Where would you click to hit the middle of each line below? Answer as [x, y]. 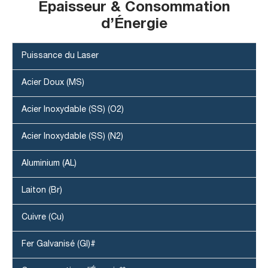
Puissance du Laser [60, 56]
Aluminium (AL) [49, 163]
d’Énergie [134, 25]
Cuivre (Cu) [43, 217]
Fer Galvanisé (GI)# [59, 244]
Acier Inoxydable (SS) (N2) [72, 136]
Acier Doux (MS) [53, 83]
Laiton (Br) [42, 190]
